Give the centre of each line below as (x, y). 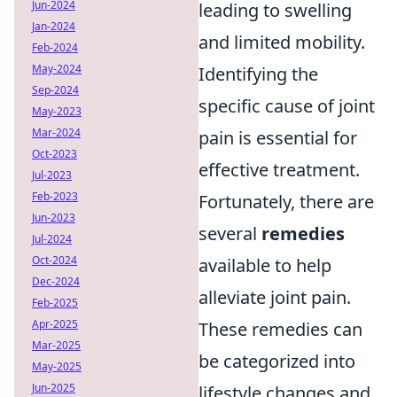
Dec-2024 (56, 281)
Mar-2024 (56, 132)
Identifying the (258, 74)
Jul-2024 (52, 239)
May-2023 (57, 111)
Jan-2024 (54, 26)
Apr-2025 (55, 324)
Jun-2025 (54, 388)
